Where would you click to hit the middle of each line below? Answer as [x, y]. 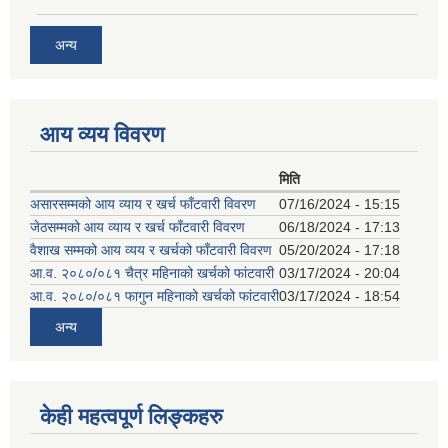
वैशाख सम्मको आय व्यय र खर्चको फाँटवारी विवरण [151, 249]
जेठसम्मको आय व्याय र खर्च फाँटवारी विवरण [137, 226]
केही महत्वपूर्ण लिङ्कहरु [131, 416]
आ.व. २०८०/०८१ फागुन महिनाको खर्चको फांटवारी [154, 295]
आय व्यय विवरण [102, 134]
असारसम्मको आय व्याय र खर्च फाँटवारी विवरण [143, 203]
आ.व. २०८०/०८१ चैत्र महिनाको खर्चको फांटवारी [152, 272]
